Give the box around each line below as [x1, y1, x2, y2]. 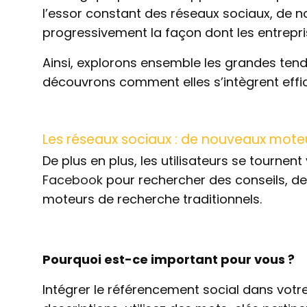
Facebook [42, 171, 103, 188]
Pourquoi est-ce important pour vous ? [42, 251, 295, 268]
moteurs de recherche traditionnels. [42, 191, 262, 208]
